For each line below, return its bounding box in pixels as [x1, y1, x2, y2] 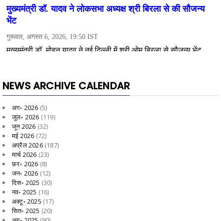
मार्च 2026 [12, 149, 37, 159]
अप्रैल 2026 [12, 140, 43, 149]
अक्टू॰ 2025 [12, 196, 41, 206]
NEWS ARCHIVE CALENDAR [2, 78, 130, 93]
